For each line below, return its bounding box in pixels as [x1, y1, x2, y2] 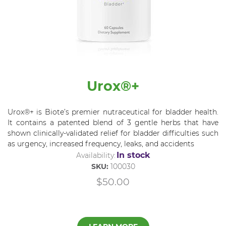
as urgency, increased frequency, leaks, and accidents [8, 139, 194, 148]
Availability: [76, 150, 116, 160]
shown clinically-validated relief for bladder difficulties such [8, 128, 218, 138]
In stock [116, 150, 150, 160]
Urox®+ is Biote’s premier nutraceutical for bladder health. [8, 107, 218, 117]
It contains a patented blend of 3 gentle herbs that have [8, 118, 218, 127]
